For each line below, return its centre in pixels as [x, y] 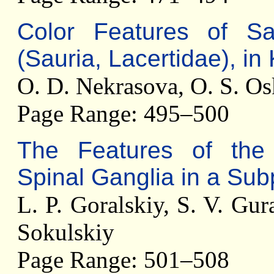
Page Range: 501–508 [123, 260]
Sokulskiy [66, 232]
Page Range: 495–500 [123, 113]
